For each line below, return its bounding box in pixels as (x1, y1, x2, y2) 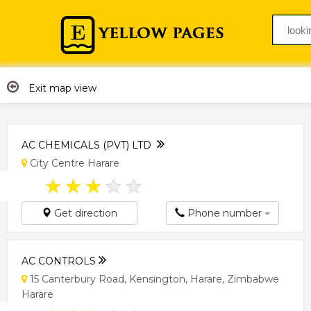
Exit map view (26, 81, 96, 94)
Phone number (185, 206, 264, 219)
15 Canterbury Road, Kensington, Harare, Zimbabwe (27, 272, 279, 285)
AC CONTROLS (22, 254, 99, 267)
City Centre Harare (27, 156, 119, 169)
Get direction (51, 206, 117, 219)
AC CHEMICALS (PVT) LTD (22, 138, 157, 151)
